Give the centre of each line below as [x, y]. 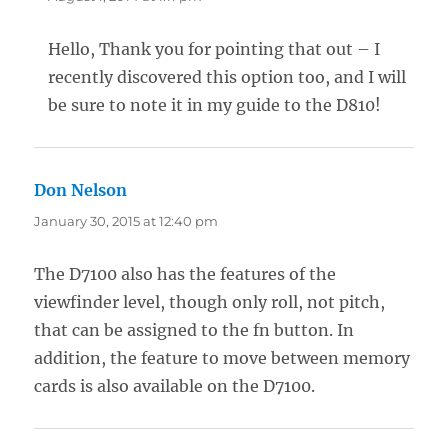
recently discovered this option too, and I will [227, 76]
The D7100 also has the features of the [185, 273]
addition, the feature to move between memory [222, 357]
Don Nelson [81, 189]
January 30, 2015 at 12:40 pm [126, 220]
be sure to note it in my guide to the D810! [215, 104]
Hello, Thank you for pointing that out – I [214, 48]
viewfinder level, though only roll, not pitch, [210, 301]
